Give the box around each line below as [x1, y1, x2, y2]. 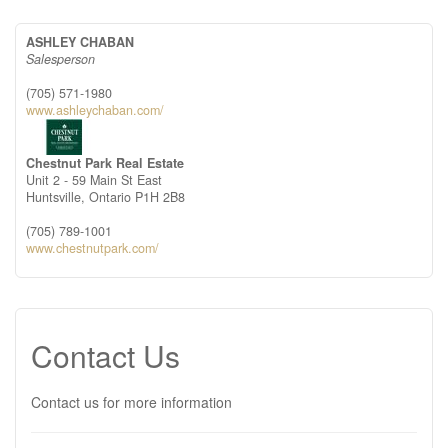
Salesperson [26, 50, 95, 68]
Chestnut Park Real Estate [26, 154, 184, 172]
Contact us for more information [31, 392, 232, 412]
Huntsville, [26, 188, 89, 206]
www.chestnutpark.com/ [26, 239, 159, 257]
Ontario [89, 188, 131, 206]
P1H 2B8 [135, 188, 185, 206]
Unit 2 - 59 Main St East [26, 171, 162, 189]
